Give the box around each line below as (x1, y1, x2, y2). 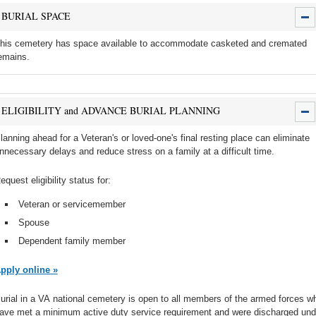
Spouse (18, 217, 49, 228)
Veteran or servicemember (18, 198, 126, 209)
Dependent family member (18, 236, 126, 247)
